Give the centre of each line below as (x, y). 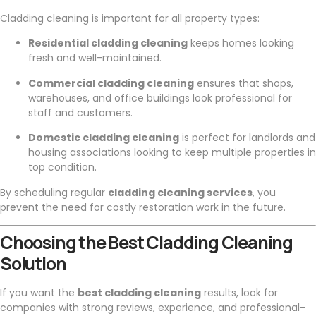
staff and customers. (80, 113)
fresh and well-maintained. (95, 58)
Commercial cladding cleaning (111, 83)
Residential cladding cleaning (108, 43)
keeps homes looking (241, 43)
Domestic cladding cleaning (104, 138)
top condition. (62, 168)
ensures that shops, (244, 83)
